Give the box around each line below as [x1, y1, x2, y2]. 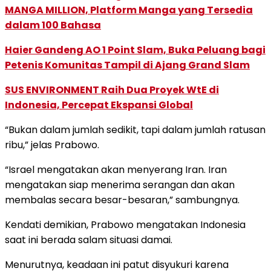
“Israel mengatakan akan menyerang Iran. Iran [5, 162, 227, 177]
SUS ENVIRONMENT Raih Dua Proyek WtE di [5, 82, 219, 97]
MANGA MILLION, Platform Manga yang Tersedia [5, 2, 253, 17]
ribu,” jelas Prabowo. [5, 137, 99, 152]
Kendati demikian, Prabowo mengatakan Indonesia [5, 217, 246, 232]
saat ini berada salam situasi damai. [5, 232, 172, 247]
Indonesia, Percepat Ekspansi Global [5, 97, 193, 112]
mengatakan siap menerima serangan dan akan [5, 177, 235, 192]
